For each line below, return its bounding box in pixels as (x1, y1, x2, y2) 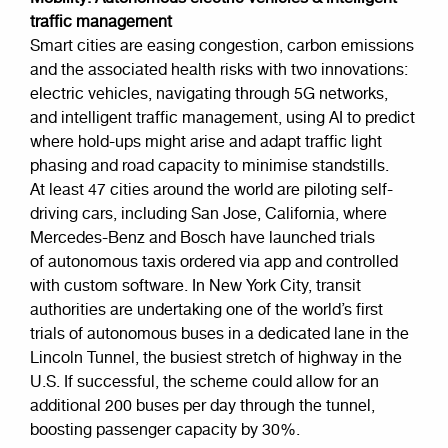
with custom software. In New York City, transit (30, 277, 361, 295)
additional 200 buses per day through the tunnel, (30, 397, 375, 415)
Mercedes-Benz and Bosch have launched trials (30, 229, 375, 247)
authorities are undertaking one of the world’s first (30, 301, 383, 319)
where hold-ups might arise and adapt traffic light (30, 133, 382, 151)
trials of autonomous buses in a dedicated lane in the (30, 325, 409, 343)
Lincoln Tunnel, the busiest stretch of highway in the (30, 349, 402, 367)
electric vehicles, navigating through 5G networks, (30, 85, 388, 103)
